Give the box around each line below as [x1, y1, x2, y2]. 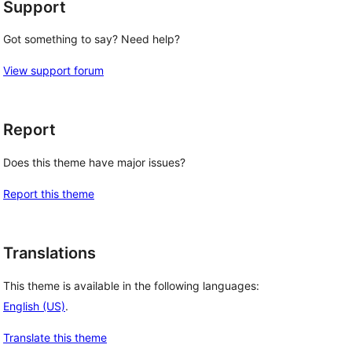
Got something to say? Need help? [3, 32, 180, 46]
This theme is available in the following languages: [3, 278, 259, 292]
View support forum [3, 64, 104, 78]
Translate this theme [3, 330, 107, 344]
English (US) [3, 299, 65, 313]
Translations [3, 244, 96, 262]
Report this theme [3, 187, 94, 200]
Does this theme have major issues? [3, 156, 185, 169]
